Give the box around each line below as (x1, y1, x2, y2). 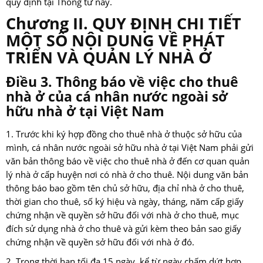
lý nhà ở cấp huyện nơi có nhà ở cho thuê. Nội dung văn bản (6, 168, 248, 181)
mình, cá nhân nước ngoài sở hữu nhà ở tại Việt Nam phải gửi (6, 141, 254, 154)
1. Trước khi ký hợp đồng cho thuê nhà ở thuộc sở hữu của (6, 128, 242, 141)
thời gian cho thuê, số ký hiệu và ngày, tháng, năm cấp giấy (6, 195, 244, 208)
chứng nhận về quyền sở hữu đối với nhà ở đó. (6, 236, 194, 249)
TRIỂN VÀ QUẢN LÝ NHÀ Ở (6, 46, 211, 69)
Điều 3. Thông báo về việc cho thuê (6, 72, 238, 92)
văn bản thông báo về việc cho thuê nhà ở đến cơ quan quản (6, 155, 249, 168)
